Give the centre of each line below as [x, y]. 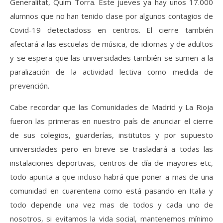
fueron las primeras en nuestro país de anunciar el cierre [111, 121]
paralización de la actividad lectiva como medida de [111, 71]
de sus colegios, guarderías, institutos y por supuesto [111, 135]
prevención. [30, 85]
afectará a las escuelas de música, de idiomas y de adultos [111, 44]
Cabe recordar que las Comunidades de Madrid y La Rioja [111, 107]
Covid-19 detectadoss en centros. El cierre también [111, 30]
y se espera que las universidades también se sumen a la [111, 57]
